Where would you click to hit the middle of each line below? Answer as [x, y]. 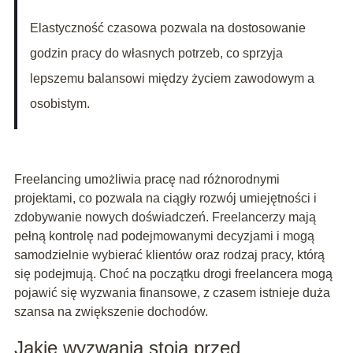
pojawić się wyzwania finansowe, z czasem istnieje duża [172, 293]
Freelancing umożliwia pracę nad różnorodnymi [147, 180]
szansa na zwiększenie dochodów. [111, 312]
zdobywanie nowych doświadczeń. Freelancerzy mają [165, 217]
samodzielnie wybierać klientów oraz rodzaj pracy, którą [169, 255]
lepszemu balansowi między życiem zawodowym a [172, 79]
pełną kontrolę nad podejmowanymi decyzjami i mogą [164, 236]
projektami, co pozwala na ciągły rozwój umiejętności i [165, 199]
